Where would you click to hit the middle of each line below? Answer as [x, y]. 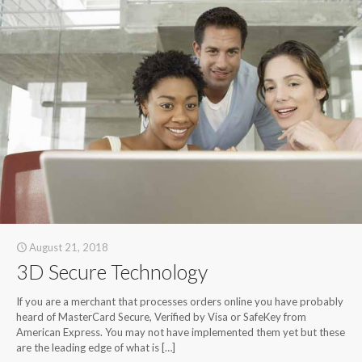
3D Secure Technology [112, 271]
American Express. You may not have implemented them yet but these [181, 332]
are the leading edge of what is [88, 347]
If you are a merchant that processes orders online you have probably [180, 301]
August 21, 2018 [69, 247]
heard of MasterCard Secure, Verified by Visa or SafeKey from [161, 316]
